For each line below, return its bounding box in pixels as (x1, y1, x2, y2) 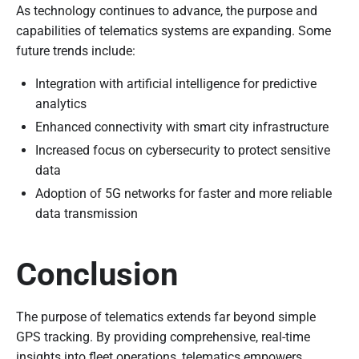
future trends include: (16, 42, 135, 58)
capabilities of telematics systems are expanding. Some (16, 22, 331, 38)
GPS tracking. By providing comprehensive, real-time (16, 329, 310, 345)
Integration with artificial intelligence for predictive (35, 75, 317, 91)
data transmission (35, 205, 138, 221)
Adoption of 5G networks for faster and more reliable (35, 185, 332, 201)
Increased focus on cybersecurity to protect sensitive (35, 142, 330, 158)
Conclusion (16, 255, 179, 293)
